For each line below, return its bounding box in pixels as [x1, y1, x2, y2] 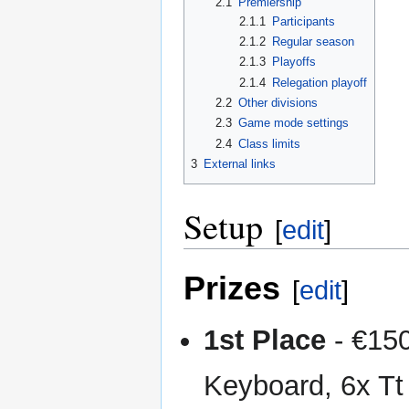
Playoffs [272, 55, 317, 69]
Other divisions [237, 96, 318, 110]
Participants [272, 14, 336, 28]
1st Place [204, 324, 327, 357]
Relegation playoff [272, 75, 368, 89]
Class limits [237, 136, 300, 151]
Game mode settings [237, 116, 349, 131]
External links [204, 157, 276, 172]
